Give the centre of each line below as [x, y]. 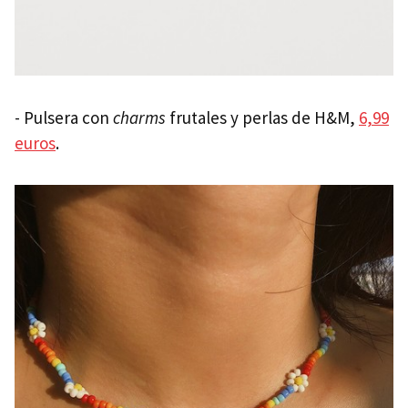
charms [141, 117]
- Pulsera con [64, 117]
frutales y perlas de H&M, [264, 117]
